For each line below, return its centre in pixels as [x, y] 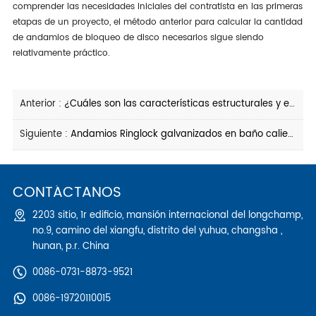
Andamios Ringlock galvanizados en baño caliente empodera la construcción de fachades [179, 134]
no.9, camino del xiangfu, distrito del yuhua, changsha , [157, 231]
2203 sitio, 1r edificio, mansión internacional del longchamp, [167, 215]
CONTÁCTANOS [67, 193]
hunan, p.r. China [71, 246]
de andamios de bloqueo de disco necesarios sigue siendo [138, 37]
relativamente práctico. [61, 53]
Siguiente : [45, 134]
